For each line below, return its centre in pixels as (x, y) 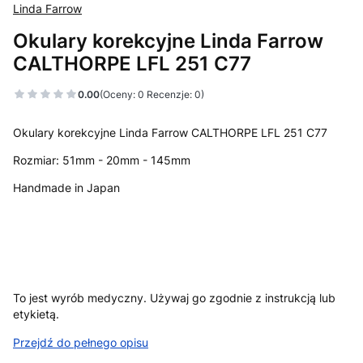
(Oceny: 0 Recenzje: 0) (152, 94)
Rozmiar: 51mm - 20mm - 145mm (102, 160)
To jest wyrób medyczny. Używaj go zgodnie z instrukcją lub (174, 298)
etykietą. (36, 314)
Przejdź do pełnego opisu (81, 342)
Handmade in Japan (66, 188)
